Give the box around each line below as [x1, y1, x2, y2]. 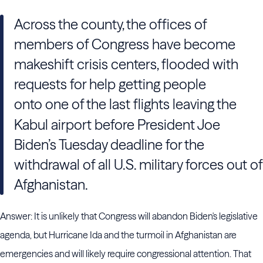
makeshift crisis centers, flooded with [14, 56, 238, 73]
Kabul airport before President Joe [14, 116, 220, 133]
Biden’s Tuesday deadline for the [14, 136, 204, 153]
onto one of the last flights [14, 96, 173, 113]
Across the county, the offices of [14, 16, 207, 33]
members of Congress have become [14, 36, 235, 53]
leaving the [173, 96, 237, 113]
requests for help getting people [14, 76, 206, 93]
